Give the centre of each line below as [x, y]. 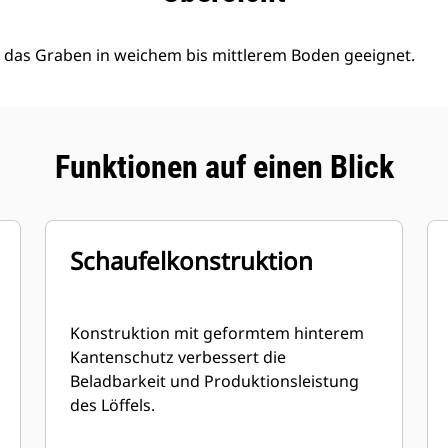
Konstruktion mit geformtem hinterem [217, 333]
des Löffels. [113, 405]
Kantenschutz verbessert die [178, 357]
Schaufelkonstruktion [192, 260]
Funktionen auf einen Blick [224, 167]
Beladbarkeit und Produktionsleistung [215, 381]
